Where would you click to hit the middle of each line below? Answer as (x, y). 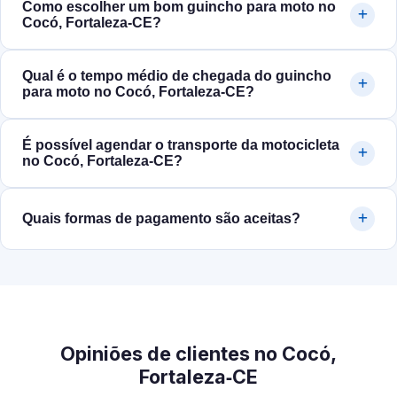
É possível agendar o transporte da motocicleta (181, 145)
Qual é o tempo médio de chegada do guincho (177, 76)
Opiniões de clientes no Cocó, (198, 354)
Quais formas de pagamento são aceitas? (161, 219)
